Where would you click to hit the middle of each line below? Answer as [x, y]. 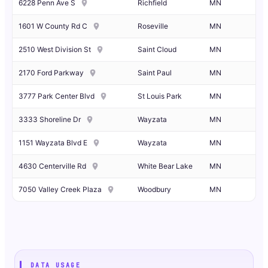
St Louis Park [160, 96]
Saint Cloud [157, 50]
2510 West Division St [55, 49]
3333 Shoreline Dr [50, 119]
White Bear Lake [165, 166]
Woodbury [154, 190]
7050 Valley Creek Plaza [60, 189]
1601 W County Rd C [53, 26]
